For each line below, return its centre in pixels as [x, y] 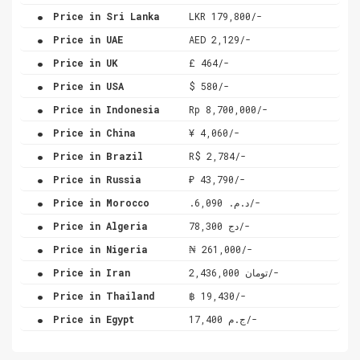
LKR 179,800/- [225, 16]
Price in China [92, 132]
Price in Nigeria [98, 249]
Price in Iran [89, 272]
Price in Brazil [95, 155]
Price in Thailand [101, 295]
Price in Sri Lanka [104, 16]
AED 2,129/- [220, 39]
